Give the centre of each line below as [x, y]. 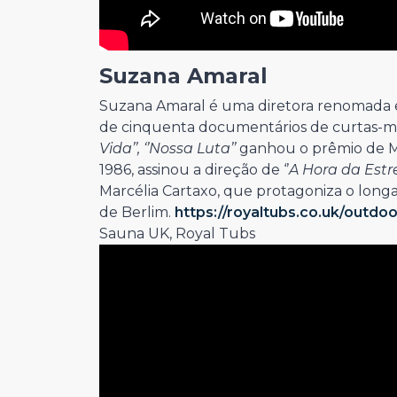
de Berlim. [137, 213]
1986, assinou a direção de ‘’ [194, 170]
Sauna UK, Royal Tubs [179, 234]
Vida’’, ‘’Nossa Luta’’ [167, 149]
